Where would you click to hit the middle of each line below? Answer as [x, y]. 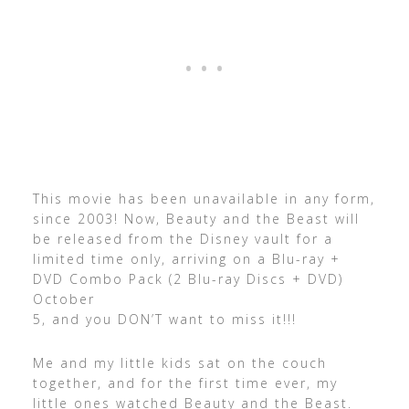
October [63, 299]
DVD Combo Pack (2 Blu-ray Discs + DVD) [188, 279]
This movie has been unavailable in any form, [204, 199]
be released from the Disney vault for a [183, 239]
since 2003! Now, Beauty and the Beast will [196, 219]
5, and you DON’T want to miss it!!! [164, 319]
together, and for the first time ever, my [185, 383]
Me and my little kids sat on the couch [179, 363]
